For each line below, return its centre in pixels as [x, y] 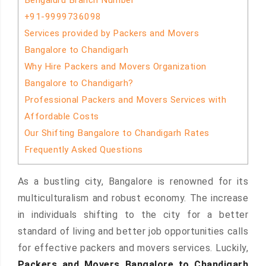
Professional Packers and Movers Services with [125, 100]
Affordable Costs [61, 116]
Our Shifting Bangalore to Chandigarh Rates [117, 133]
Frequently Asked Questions [83, 150]
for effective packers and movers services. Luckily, [133, 248]
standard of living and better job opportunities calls [133, 232]
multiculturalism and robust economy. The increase [133, 198]
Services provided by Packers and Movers [112, 33]
